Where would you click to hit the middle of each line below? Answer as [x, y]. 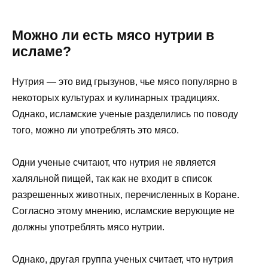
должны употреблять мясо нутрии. [88, 227]
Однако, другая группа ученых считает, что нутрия [123, 260]
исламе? [42, 51]
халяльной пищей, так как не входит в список [112, 178]
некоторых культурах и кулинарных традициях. [116, 98]
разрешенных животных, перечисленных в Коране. [126, 194]
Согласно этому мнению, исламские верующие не [123, 211]
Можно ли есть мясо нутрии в [113, 35]
